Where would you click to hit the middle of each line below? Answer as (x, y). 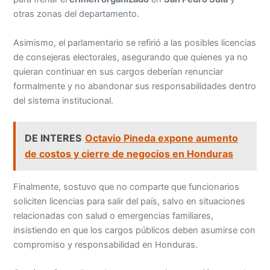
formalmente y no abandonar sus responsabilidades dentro (135, 86)
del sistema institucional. (64, 100)
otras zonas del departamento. (77, 14)
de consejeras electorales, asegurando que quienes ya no (131, 57)
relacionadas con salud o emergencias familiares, (114, 215)
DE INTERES (53, 138)
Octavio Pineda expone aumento (162, 138)
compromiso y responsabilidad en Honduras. (106, 244)
